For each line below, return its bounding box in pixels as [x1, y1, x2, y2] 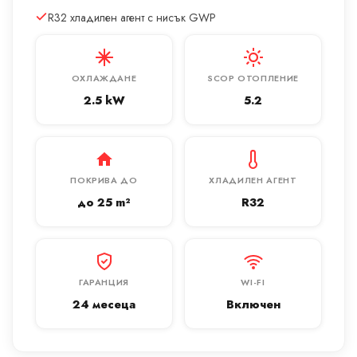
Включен [226, 296, 280, 312]
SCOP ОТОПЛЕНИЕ [206, 71, 300, 84]
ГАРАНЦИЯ [78, 275, 130, 288]
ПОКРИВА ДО [70, 173, 138, 186]
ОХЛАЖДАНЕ [71, 71, 137, 84]
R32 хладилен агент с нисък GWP [48, 9, 216, 25]
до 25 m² [77, 194, 131, 210]
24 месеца [73, 296, 135, 312]
